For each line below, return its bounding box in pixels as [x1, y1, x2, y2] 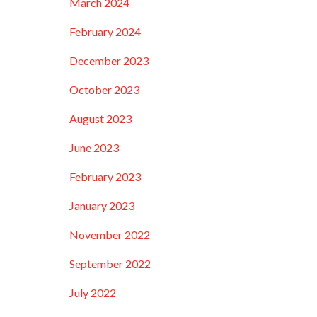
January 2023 [69, 199, 135, 212]
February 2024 [69, 25, 142, 38]
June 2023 [69, 141, 120, 154]
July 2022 [69, 286, 117, 299]
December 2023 [69, 54, 149, 67]
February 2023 [69, 170, 142, 183]
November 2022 [69, 228, 151, 241]
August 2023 [69, 112, 132, 125]
